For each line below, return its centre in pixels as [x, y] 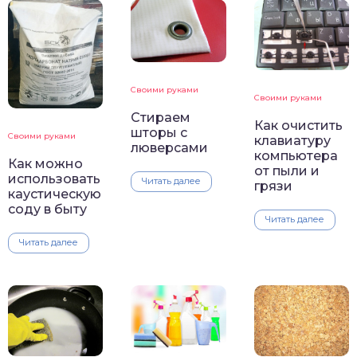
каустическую [55, 194]
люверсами [170, 148]
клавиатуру [292, 141]
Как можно [45, 163]
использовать [54, 178]
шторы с [159, 133]
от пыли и [286, 171]
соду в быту [47, 209]
